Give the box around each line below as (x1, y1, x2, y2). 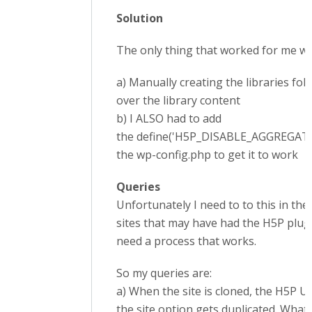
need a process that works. (116, 233, 256, 249)
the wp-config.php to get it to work (116, 147, 298, 162)
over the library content (116, 93, 240, 108)
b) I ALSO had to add (116, 111, 221, 126)
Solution (116, 10, 163, 26)
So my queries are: (116, 265, 212, 281)
